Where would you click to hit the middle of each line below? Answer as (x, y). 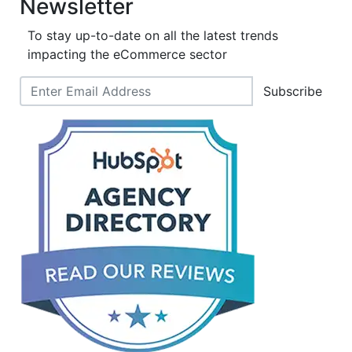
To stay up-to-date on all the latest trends (153, 36)
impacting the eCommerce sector (127, 55)
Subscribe (293, 92)
